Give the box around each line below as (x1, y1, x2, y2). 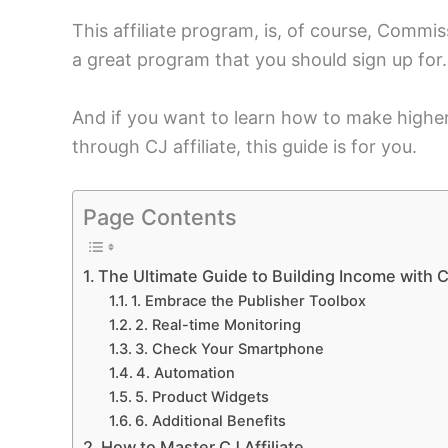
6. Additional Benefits (134, 412, 286, 431)
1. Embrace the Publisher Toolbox (130, 292, 366, 311)
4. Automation (135, 364, 235, 383)
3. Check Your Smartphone (134, 340, 324, 359)
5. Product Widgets (134, 388, 269, 407)
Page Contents (83, 203, 237, 230)
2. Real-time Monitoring (134, 316, 301, 335)
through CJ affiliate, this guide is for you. (72, 135, 417, 157)
